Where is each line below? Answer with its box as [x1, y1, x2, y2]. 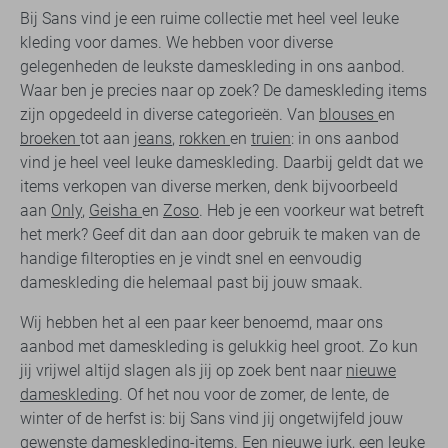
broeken [20, 129, 80, 149]
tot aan [80, 129, 134, 149]
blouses [319, 105, 378, 125]
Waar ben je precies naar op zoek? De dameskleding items [20, 81, 427, 101]
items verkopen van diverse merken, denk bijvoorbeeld [20, 177, 398, 197]
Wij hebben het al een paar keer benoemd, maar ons [20, 313, 383, 333]
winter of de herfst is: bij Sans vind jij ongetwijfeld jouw [20, 409, 403, 429]
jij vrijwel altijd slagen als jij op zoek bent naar [20, 361, 346, 381]
